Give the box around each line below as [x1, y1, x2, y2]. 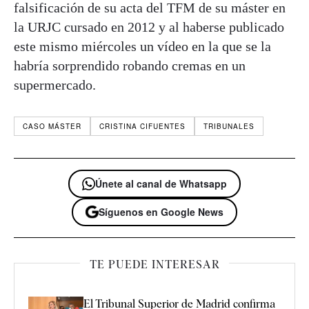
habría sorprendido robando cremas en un [14, 57, 246, 73]
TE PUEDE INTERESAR [89, 257, 220, 271]
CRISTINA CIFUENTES [99, 121, 186, 131]
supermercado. [14, 77, 96, 92]
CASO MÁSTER [23, 121, 81, 131]
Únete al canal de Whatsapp [95, 176, 227, 190]
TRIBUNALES [203, 121, 255, 131]
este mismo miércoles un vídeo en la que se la [14, 38, 271, 54]
